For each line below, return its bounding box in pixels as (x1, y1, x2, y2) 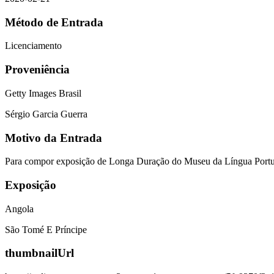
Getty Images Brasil (5, 87, 81, 98)
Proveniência (5, 63, 70, 76)
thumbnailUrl (5, 246, 74, 260)
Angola (5, 203, 34, 214)
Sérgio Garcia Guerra (5, 108, 87, 119)
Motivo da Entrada (5, 131, 102, 144)
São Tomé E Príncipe (5, 224, 87, 235)
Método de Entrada (5, 15, 103, 29)
